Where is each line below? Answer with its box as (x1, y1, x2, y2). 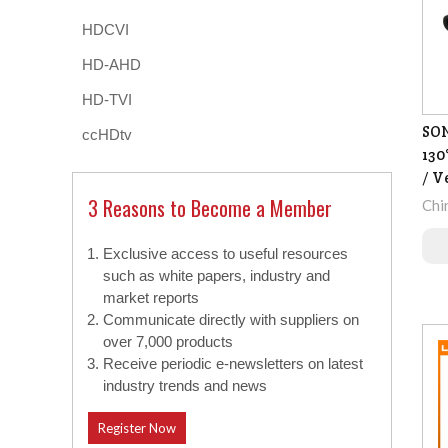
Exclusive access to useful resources (103, 245, 348, 263)
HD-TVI (82, 91, 132, 109)
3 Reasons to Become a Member (88, 193, 332, 224)
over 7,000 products (103, 333, 233, 351)
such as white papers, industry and (103, 267, 330, 285)
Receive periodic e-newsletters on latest (103, 355, 363, 373)
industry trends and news (103, 377, 267, 395)
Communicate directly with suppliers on (103, 311, 359, 329)
